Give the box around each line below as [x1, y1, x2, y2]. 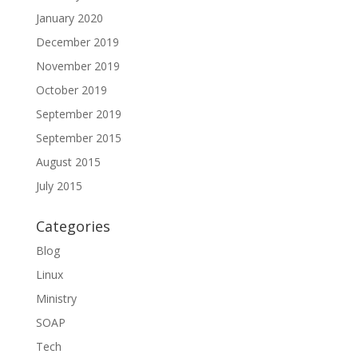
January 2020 [35, 10, 103, 26]
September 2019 [35, 106, 121, 122]
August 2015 [35, 154, 101, 170]
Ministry [35, 291, 77, 307]
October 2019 [35, 82, 107, 98]
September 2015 [35, 130, 121, 146]
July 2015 [35, 178, 82, 194]
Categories [35, 217, 110, 237]
